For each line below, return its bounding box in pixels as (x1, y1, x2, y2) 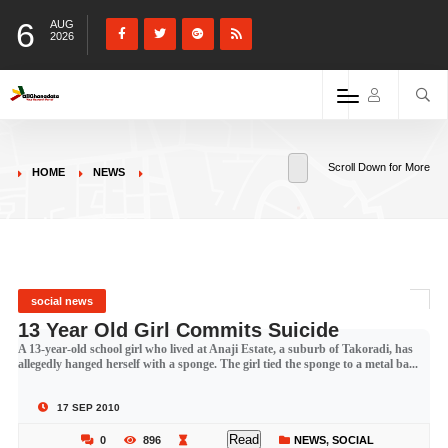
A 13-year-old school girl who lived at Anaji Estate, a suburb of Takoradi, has (17, 342, 413, 356)
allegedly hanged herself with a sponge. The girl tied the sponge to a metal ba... (17, 357, 418, 371)
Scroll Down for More (328, 161, 431, 173)
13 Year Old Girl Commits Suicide (17, 319, 339, 341)
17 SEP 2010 (53, 402, 120, 413)
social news (30, 295, 93, 307)
